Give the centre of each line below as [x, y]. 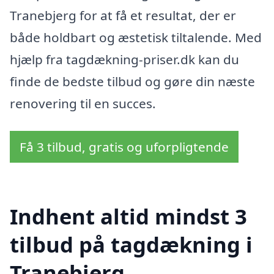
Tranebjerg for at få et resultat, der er [123, 15]
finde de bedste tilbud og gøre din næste [132, 81]
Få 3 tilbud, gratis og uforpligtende [124, 147]
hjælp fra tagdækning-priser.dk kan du [124, 59]
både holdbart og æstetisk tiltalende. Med [136, 37]
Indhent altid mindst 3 [128, 217]
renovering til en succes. [83, 103]
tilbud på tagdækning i [131, 245]
